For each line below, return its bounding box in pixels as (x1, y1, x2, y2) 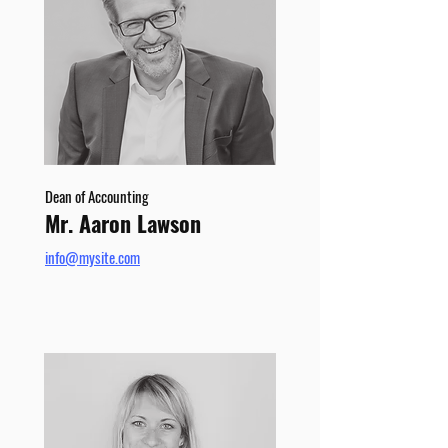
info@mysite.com (45, 246, 140, 268)
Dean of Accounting (45, 185, 149, 207)
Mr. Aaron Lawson (45, 207, 201, 239)
